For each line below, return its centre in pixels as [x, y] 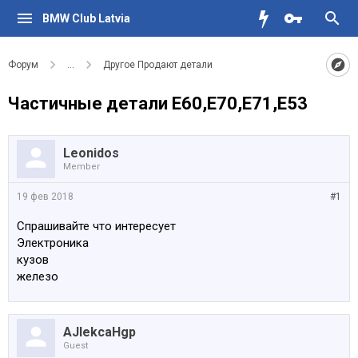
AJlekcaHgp [99, 332]
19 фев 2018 [45, 197]
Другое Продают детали [158, 65]
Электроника [53, 243]
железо [38, 276]
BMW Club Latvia [86, 18]
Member [82, 167]
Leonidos [91, 153]
